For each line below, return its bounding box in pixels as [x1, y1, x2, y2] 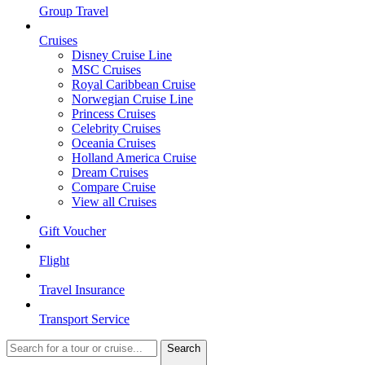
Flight [39, 253, 69, 267]
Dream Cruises [72, 165, 148, 179]
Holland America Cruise [72, 151, 196, 165]
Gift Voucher [39, 224, 106, 238]
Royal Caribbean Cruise [72, 77, 196, 91]
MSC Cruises [72, 63, 141, 77]
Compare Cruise [72, 180, 156, 194]
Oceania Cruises [72, 136, 156, 150]
